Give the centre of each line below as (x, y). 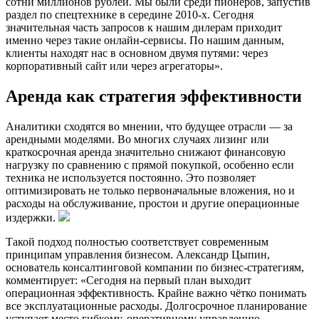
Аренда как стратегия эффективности (154, 96)
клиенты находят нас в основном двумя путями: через (137, 53)
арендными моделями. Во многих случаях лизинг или (137, 139)
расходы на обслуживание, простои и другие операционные (152, 203)
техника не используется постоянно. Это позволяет (131, 177)
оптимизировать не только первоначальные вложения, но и (150, 190)
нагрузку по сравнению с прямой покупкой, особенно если (150, 164)
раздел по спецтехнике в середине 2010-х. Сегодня (130, 15)
